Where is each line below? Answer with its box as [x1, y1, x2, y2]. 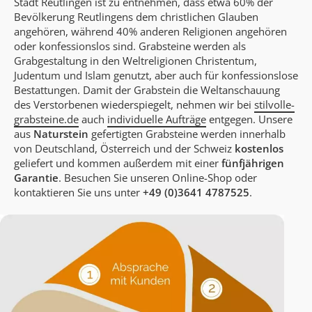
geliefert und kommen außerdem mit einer [14, 155, 221, 170]
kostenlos [235, 141, 283, 155]
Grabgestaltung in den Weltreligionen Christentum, [14, 53, 257, 68]
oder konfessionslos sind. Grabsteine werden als [14, 38, 246, 53]
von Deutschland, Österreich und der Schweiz [14, 141, 235, 155]
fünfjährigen [221, 155, 284, 170]
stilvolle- [254, 97, 295, 111]
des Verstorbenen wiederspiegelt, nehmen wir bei [14, 97, 254, 111]
